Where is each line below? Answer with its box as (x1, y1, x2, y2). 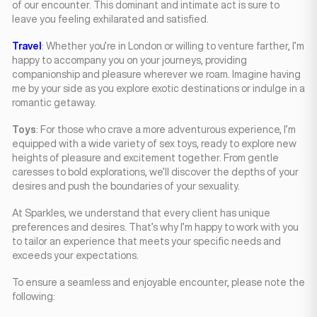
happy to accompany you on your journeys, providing (12, 55, 247, 65)
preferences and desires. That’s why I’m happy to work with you (12, 222, 299, 232)
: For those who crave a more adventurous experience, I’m (36, 125, 296, 134)
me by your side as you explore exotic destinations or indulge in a (12, 83, 305, 93)
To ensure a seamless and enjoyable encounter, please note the (12, 277, 305, 287)
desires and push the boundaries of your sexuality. (12, 181, 240, 191)
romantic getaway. (12, 98, 96, 108)
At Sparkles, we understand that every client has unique (12, 208, 270, 218)
